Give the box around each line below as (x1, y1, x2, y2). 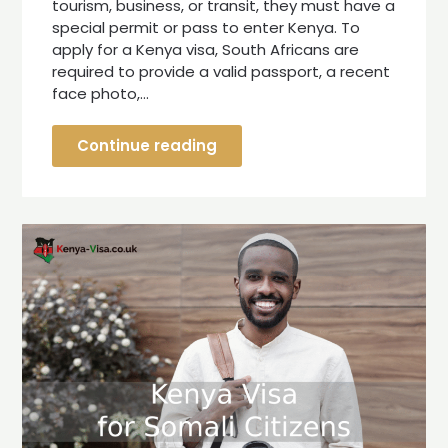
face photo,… (52, 82, 150, 104)
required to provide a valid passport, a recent (52, 60, 391, 82)
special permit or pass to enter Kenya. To (52, 16, 361, 38)
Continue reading (77, 134, 218, 156)
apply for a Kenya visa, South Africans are (52, 38, 360, 60)
